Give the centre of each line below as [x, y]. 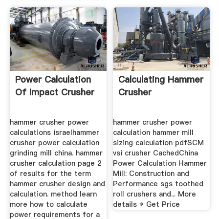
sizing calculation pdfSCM [159, 143]
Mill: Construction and [151, 174]
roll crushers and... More [155, 194]
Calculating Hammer [161, 80]
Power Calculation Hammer [160, 164]
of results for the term [50, 174]
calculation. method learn [53, 194]
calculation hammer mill [153, 133]
